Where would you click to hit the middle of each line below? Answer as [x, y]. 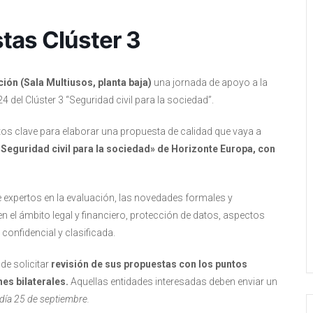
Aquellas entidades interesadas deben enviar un [173, 282]
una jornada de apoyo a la [210, 82]
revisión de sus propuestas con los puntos [148, 264]
